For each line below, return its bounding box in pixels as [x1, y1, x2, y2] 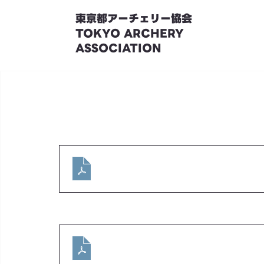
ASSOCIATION [75, 39, 162, 57]
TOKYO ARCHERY [75, 25, 184, 42]
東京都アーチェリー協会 [75, 10, 193, 28]
